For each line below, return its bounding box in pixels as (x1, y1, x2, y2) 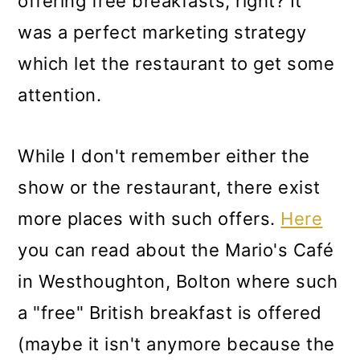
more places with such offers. (18, 208, 281, 230)
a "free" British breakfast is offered (18, 302, 322, 324)
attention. (18, 84, 102, 106)
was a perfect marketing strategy (18, 22, 307, 43)
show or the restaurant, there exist (18, 177, 321, 198)
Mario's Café (224, 239, 334, 261)
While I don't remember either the (18, 145, 310, 167)
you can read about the (18, 239, 225, 261)
